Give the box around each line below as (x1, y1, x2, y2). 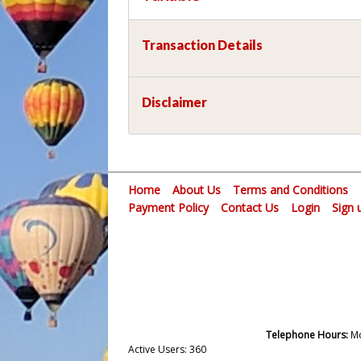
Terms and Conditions (233, 181, 349, 197)
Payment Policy (128, 199, 210, 215)
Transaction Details (142, 36, 263, 52)
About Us (172, 181, 222, 197)
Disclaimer (142, 93, 208, 110)
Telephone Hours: (266, 327, 351, 342)
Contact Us (221, 199, 280, 215)
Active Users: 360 (128, 342, 207, 356)
